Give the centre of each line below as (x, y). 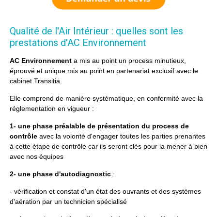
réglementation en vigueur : (52, 109)
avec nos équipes (37, 157)
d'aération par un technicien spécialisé (68, 202)
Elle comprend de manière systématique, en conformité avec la (106, 99)
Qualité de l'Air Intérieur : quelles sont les (96, 31)
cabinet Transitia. (37, 81)
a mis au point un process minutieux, (129, 61)
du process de (165, 126)
